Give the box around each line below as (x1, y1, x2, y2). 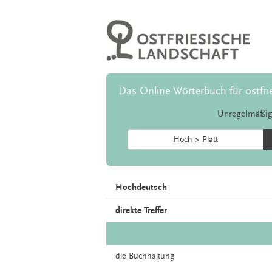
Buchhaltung (129, 251, 174, 262)
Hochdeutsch (115, 182, 167, 193)
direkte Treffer (115, 205, 167, 216)
